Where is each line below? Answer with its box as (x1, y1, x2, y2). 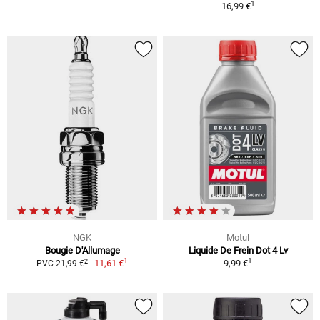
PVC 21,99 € (36, 259, 84, 269)
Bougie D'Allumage (44, 245, 120, 256)
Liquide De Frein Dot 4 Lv (188, 245, 288, 256)
